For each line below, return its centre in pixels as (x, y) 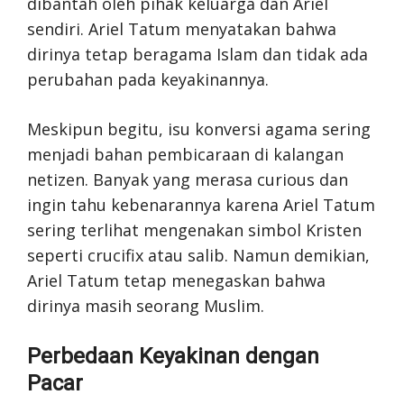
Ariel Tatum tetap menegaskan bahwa (176, 280)
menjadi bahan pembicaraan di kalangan (185, 154)
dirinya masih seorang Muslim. (146, 306)
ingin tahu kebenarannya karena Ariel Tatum (201, 205)
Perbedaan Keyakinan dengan (173, 356)
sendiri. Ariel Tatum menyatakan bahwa (182, 29)
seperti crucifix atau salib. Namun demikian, (198, 255)
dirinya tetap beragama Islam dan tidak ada (197, 54)
